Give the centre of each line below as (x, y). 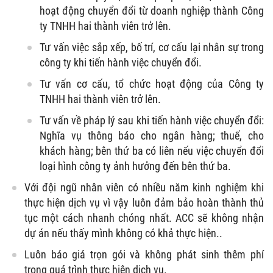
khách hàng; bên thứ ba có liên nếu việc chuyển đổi (152, 151)
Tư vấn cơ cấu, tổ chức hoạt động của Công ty (152, 83)
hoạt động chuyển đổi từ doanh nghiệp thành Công (152, 10)
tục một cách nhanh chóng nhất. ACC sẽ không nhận (144, 218)
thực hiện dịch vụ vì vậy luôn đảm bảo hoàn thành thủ (144, 202)
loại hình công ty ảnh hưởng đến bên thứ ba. (135, 166)
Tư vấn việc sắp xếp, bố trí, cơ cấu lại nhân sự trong (152, 47)
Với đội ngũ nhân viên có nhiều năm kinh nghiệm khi (144, 187)
